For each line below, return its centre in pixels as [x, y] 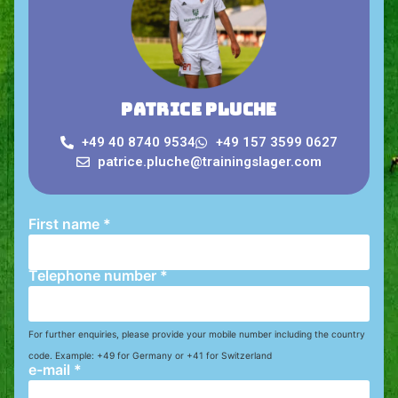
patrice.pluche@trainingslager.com [209, 162]
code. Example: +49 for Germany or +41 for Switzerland [150, 356]
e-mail [51, 370]
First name [66, 224]
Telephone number [94, 276]
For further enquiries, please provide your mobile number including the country [197, 334]
